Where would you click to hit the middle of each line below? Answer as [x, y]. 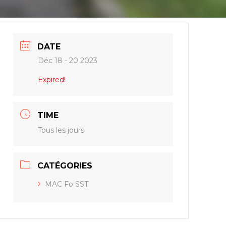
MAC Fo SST [67, 184]
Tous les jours [61, 130]
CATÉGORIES [65, 166]
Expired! [52, 80]
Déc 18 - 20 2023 [68, 61]
